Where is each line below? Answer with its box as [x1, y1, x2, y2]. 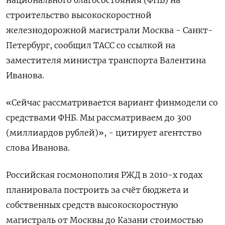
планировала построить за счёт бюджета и [6, 184, 189, 195]
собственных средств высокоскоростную [6, 199, 178, 210]
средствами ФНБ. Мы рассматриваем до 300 [6, 112, 191, 123]
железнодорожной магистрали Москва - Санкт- [6, 25, 213, 35]
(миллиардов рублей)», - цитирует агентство [6, 127, 202, 138]
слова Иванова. [6, 142, 70, 153]
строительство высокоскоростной [6, 10, 152, 20]
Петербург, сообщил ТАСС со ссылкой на [6, 40, 175, 50]
